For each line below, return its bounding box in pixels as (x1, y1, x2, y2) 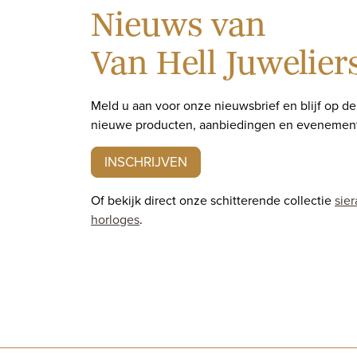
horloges (91, 210, 139, 228)
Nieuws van (91, 4, 265, 46)
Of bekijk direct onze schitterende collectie (91, 190, 335, 209)
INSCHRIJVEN (104, 151, 187, 171)
